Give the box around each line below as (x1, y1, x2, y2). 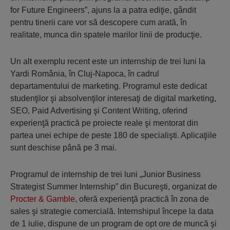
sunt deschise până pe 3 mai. (10, 143, 117, 152)
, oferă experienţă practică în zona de (75, 195, 209, 204)
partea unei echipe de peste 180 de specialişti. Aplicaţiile (10, 131, 217, 140)
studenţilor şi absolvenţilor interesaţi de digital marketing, (10, 94, 216, 103)
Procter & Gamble (10, 195, 75, 204)
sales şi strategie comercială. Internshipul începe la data (10, 207, 214, 216)
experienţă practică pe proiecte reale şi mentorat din (10, 119, 198, 128)
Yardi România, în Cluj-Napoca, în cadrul (10, 69, 159, 79)
